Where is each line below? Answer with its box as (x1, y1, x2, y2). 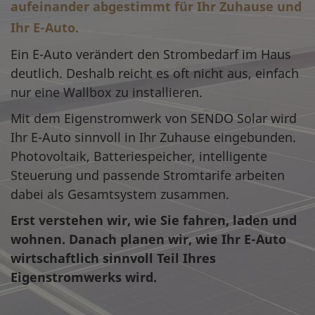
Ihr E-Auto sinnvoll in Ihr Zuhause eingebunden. (11, 129, 296, 146)
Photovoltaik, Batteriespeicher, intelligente (11, 148, 267, 165)
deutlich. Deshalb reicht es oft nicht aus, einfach (11, 65, 299, 82)
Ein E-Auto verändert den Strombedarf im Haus (11, 46, 291, 63)
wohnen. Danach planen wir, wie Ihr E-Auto (11, 231, 286, 247)
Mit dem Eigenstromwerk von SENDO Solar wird (11, 110, 297, 127)
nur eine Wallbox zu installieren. (11, 84, 202, 101)
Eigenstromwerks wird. (11, 269, 157, 285)
